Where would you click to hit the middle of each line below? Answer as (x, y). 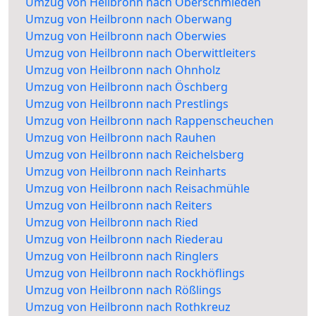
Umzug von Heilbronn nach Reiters (119, 206)
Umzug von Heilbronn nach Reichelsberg (135, 155)
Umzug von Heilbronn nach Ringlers (122, 256)
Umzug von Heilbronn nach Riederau (124, 239)
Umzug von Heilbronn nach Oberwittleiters (141, 53)
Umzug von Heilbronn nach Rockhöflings (135, 273)
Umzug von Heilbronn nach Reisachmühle (138, 189)
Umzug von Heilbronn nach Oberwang (129, 19)
